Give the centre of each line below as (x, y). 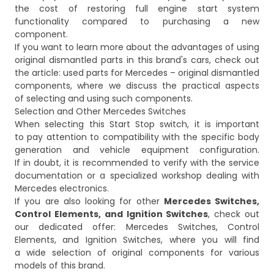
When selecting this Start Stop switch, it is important (137, 124)
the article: (39, 73)
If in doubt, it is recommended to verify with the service (137, 163)
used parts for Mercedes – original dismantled (161, 73)
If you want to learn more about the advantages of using (137, 47)
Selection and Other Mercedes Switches (100, 112)
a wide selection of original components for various (137, 253)
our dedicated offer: (70, 227)
